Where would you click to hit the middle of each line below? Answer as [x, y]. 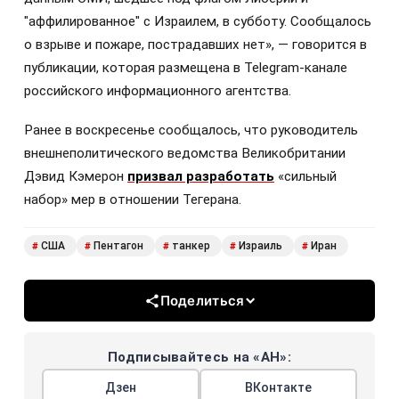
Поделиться [202, 301]
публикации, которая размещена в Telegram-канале [186, 67]
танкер [191, 246]
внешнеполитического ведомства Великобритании [185, 153]
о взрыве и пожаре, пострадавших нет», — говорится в [195, 44]
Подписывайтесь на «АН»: [199, 358]
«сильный [305, 176]
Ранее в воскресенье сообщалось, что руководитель [191, 130]
